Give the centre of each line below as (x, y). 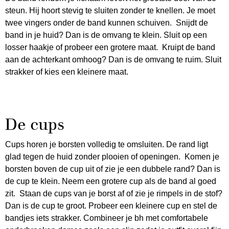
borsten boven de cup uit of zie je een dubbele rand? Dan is (113, 169)
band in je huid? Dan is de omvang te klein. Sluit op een (106, 35)
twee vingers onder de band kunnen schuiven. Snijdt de (107, 22)
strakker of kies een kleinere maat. (67, 72)
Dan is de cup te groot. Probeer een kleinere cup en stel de (111, 205)
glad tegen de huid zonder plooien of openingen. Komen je (112, 156)
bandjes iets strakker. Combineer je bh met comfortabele (107, 218)
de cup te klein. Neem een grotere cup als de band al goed (111, 181)
